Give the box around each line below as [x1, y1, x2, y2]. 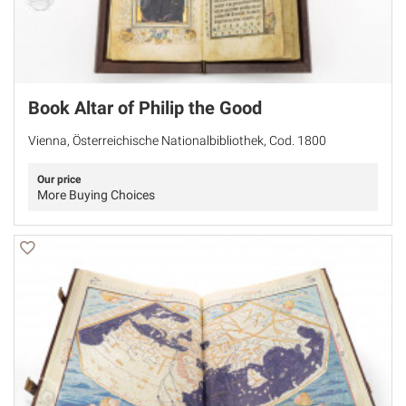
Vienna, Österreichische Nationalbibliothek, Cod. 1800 [28, 132, 326, 148]
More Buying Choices [37, 187, 155, 202]
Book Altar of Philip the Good [28, 96, 262, 119]
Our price [37, 172, 81, 186]
